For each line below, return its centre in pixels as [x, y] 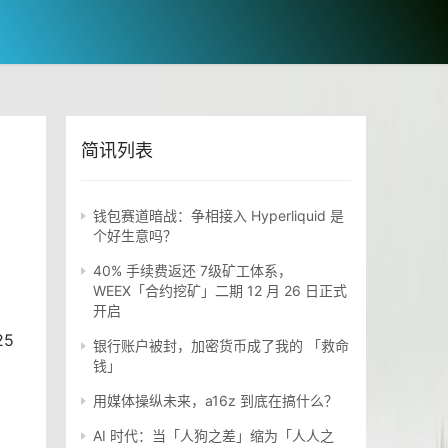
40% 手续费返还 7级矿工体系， [192, 271]
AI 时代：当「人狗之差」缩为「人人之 [213, 436]
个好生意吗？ [135, 236]
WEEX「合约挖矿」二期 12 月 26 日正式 [220, 291]
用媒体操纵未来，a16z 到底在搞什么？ [215, 401]
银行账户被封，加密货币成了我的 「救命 [221, 346]
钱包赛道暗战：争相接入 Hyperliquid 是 [218, 216]
